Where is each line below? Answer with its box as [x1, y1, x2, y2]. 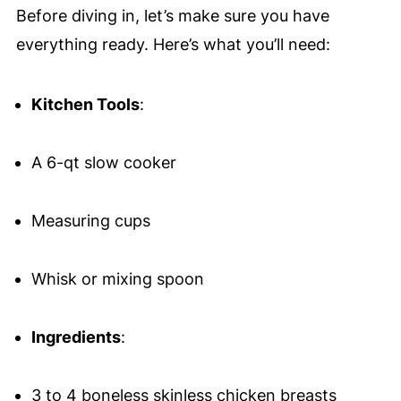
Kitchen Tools [30, 95, 140, 115]
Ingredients [30, 328, 121, 347]
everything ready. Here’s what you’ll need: [15, 35, 330, 55]
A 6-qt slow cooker [30, 153, 176, 173]
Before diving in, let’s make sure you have [15, 6, 329, 26]
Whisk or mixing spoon [30, 269, 204, 289]
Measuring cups [30, 211, 150, 231]
